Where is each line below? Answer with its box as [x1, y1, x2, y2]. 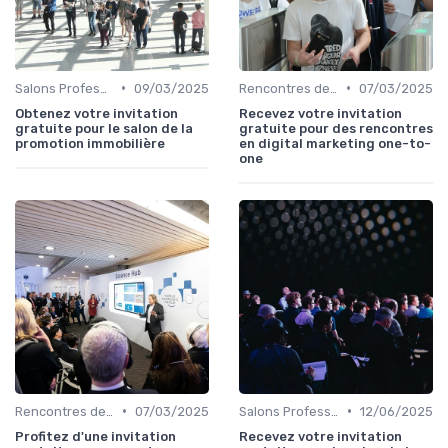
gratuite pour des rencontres [239, 120, 433, 136]
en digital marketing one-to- [239, 135, 431, 151]
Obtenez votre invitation [15, 105, 178, 121]
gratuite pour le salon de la [15, 120, 193, 136]
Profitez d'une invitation [15, 428, 176, 444]
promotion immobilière [15, 135, 165, 151]
